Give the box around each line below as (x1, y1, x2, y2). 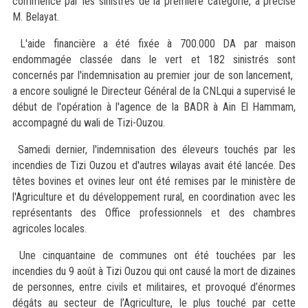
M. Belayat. (12, 10, 59, 23)
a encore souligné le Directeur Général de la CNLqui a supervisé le (12, 85, 296, 98)
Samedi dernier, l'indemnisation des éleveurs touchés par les (12, 143, 296, 156)
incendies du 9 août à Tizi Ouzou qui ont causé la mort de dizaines (12, 265, 296, 278)
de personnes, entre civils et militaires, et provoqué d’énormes (12, 280, 296, 294)
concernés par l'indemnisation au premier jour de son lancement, (12, 69, 296, 82)
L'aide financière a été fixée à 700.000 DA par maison (12, 37, 296, 50)
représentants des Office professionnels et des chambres (12, 206, 296, 219)
